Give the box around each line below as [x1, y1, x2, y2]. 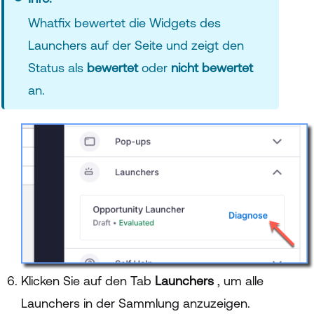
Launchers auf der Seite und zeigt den [27, 38, 244, 53]
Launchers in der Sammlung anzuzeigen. [21, 295, 250, 310]
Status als [27, 60, 87, 76]
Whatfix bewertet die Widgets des [27, 15, 221, 31]
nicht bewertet [170, 60, 253, 76]
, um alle [217, 273, 264, 288]
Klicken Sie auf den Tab [21, 273, 155, 288]
